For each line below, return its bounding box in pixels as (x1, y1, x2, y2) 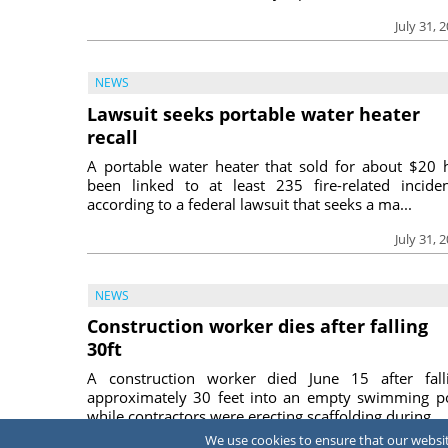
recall (87, 124, 138, 149)
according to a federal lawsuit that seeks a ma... (87, 193, 412, 214)
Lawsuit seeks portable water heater (87, 101, 420, 126)
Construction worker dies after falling (87, 314, 428, 339)
